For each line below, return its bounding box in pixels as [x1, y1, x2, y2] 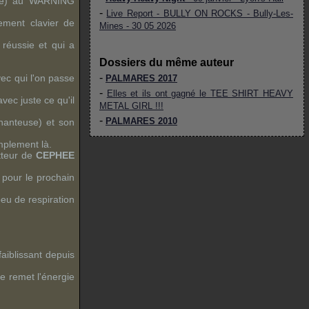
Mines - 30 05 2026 [99, 21, 176, 31]
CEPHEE [36, 150, 75, 161]
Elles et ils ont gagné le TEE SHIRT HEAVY [106, 88, 294, 99]
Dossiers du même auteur [99, 57, 234, 68]
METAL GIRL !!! [99, 101, 163, 111]
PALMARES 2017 [106, 73, 177, 83]
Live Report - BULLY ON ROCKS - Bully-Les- [106, 8, 293, 19]
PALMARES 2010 [106, 116, 177, 126]
